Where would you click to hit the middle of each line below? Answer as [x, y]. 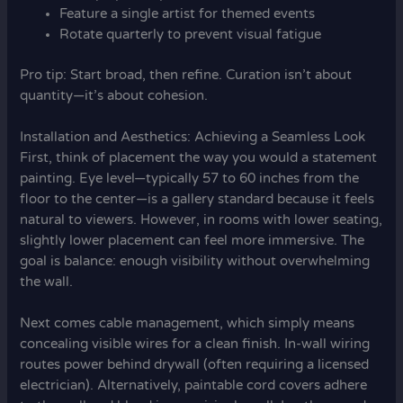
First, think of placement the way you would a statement [199, 158]
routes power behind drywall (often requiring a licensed [195, 365]
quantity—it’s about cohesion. [114, 95]
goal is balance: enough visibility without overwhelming [195, 262]
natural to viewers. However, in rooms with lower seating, [201, 220]
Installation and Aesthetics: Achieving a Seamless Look [193, 138]
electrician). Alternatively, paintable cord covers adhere [194, 386]
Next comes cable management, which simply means [188, 324]
